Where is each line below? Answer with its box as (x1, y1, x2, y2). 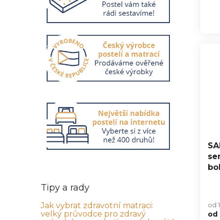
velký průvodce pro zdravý (41, 209, 146, 219)
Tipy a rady (41, 182, 89, 193)
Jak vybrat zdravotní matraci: (41, 201, 153, 211)
